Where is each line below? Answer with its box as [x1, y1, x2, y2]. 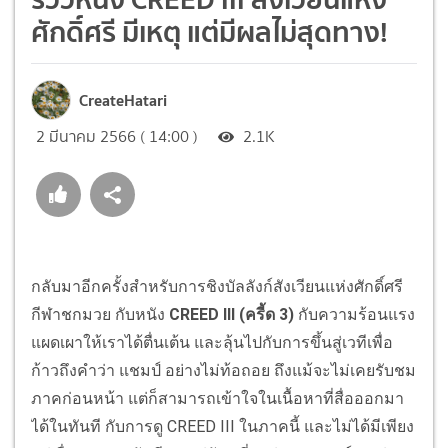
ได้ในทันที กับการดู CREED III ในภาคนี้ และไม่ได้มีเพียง [31, 416, 414, 436]
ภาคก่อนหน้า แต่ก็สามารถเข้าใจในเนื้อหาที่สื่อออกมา [31, 388, 404, 408]
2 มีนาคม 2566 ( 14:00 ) [36, 124, 198, 148]
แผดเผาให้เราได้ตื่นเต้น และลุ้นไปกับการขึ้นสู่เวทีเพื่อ [31, 332, 393, 352]
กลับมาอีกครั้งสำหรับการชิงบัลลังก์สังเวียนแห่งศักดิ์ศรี [31, 276, 403, 296]
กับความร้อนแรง [298, 304, 415, 324]
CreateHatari [79, 86, 167, 113]
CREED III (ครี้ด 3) [169, 304, 298, 324]
